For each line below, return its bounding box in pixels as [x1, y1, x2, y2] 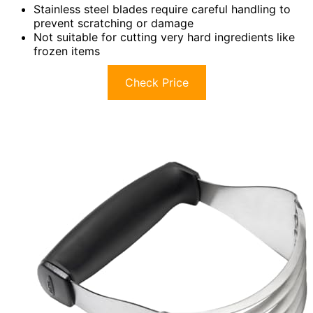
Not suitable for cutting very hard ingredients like [34, 30, 295, 45]
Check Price [124, 75, 189, 90]
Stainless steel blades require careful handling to [34, 2, 291, 17]
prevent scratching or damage [34, 16, 194, 31]
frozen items [34, 44, 100, 59]
